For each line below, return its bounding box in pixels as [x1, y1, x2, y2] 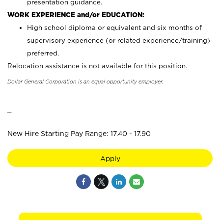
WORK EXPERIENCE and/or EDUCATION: [7, 11, 144, 18]
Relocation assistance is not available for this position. [7, 62, 187, 69]
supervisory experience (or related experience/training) [27, 37, 210, 44]
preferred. [27, 50, 59, 56]
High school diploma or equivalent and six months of [27, 24, 202, 31]
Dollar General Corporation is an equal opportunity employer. [7, 79, 163, 84]
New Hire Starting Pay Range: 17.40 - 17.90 [7, 130, 151, 137]
